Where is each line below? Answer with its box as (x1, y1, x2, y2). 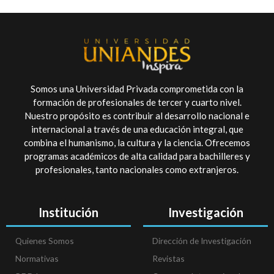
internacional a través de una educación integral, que (31, 124, 243, 135)
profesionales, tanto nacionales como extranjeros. (35, 164, 239, 176)
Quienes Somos (15, 235, 74, 246)
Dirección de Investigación (152, 235, 251, 246)
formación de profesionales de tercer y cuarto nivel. (32, 97, 242, 108)
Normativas (15, 253, 59, 264)
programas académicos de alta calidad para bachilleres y (24, 150, 250, 162)
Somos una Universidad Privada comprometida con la (31, 83, 243, 95)
